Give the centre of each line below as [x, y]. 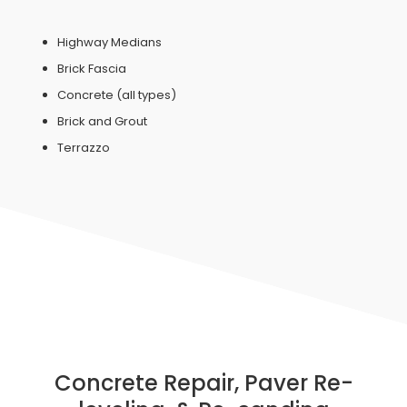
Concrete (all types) [117, 95]
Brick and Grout [102, 121]
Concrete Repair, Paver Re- [203, 383]
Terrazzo [84, 148]
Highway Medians [109, 42]
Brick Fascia [92, 69]
